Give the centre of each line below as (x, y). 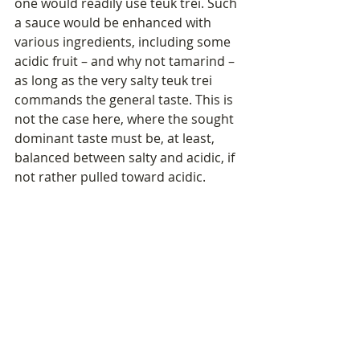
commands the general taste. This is (125, 100)
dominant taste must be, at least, (116, 139)
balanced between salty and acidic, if (126, 158)
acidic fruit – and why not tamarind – (126, 61)
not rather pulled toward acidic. (110, 177)
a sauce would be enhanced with (115, 23)
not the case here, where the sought (126, 119)
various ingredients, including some (124, 42)
